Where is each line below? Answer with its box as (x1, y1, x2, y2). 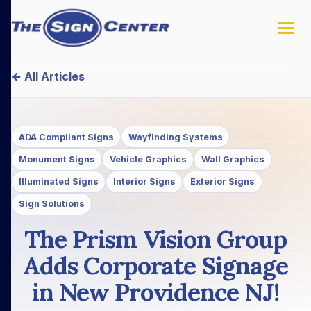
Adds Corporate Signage (23, 249, 288, 281)
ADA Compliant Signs (18, 131, 114, 142)
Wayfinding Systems (128, 131, 223, 142)
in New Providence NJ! (32, 276, 279, 308)
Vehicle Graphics (109, 153, 187, 165)
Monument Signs (18, 153, 95, 165)
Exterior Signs (190, 176, 255, 187)
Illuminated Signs (18, 176, 99, 187)
